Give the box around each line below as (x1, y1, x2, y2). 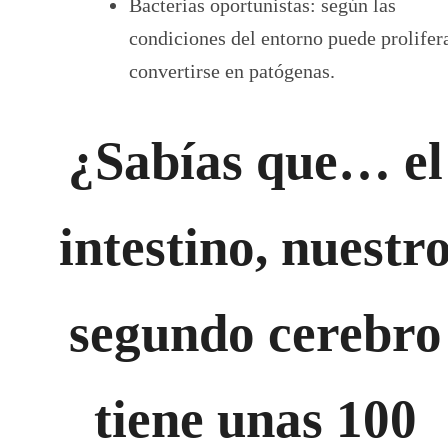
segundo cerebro (69, 303, 442, 362)
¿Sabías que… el (68, 131, 443, 190)
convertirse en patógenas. (129, 59, 335, 82)
